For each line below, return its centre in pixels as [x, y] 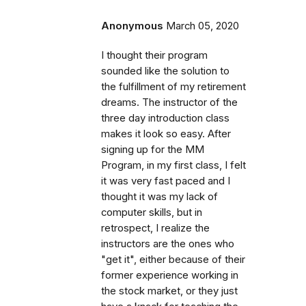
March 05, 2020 [203, 26]
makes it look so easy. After [166, 134]
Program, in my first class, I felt [173, 165]
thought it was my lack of [159, 196]
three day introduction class [165, 118]
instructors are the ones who [168, 244]
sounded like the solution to [165, 71]
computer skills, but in [152, 212]
